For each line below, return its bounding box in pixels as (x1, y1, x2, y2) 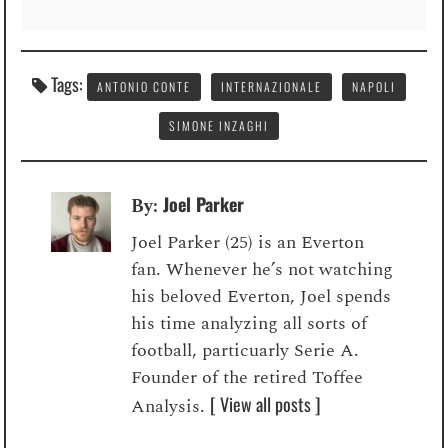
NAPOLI (352, 77, 396, 95)
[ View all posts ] (210, 390, 322, 417)
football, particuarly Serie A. (131, 336, 360, 364)
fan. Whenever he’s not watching (131, 255, 394, 283)
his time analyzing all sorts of (131, 309, 368, 337)
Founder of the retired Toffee (131, 363, 364, 391)
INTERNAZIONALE (221, 77, 322, 95)
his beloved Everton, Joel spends (131, 282, 392, 310)
